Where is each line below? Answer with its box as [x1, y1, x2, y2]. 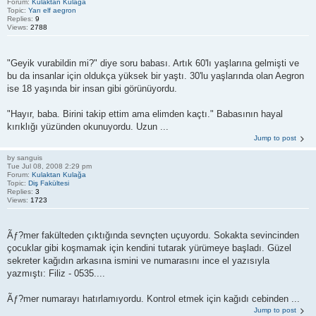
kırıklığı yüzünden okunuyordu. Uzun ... [7, 121, 169, 132]
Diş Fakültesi [28, 178, 69, 187]
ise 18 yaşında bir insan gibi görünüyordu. [7, 83, 177, 94]
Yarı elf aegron [28, 6, 76, 14]
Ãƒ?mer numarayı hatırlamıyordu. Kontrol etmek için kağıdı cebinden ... [7, 293, 300, 304]
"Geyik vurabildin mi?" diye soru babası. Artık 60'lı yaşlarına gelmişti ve [7, 57, 299, 68]
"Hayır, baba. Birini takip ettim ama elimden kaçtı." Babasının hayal [7, 108, 283, 119]
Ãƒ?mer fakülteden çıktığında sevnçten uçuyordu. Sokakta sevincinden [7, 230, 299, 241]
